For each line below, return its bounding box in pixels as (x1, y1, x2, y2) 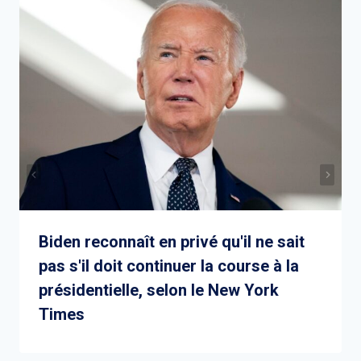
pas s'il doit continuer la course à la (39, 256, 299, 276)
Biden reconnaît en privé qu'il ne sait (39, 232, 305, 252)
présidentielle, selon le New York (39, 280, 279, 301)
